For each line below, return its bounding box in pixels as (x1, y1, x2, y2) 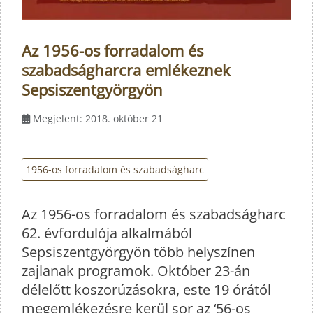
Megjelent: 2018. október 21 (33, 111, 163, 125)
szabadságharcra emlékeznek (22, 59, 231, 80)
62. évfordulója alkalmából (22, 224, 192, 243)
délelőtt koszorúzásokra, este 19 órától (22, 280, 271, 300)
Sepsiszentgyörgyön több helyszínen (22, 242, 255, 262)
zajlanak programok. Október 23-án (22, 261, 250, 281)
